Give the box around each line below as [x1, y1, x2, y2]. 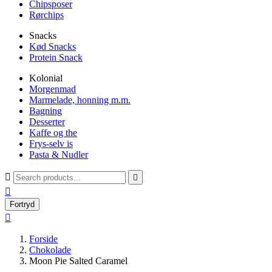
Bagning [29, 106, 62, 116]
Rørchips [29, 10, 64, 20]
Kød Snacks [29, 41, 76, 52]
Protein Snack [29, 52, 83, 63]
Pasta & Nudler [29, 149, 88, 160]
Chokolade [29, 245, 71, 255]
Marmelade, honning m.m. [29, 95, 131, 105]
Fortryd [10, 200, 35, 209]
